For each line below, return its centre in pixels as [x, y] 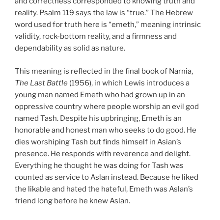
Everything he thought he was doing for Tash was [99, 165]
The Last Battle [42, 83]
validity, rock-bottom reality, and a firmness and [96, 37]
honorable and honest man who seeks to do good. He [106, 130]
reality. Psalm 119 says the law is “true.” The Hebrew [104, 13]
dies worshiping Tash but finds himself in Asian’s [98, 142]
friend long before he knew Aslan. [72, 201]
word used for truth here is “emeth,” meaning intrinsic [108, 25]
